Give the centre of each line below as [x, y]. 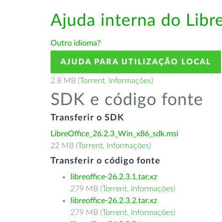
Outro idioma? [76, 43]
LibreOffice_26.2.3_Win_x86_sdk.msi [114, 134]
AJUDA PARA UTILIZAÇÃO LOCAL [136, 62]
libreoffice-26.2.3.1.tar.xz [114, 177]
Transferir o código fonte [106, 161]
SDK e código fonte [127, 100]
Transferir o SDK [87, 118]
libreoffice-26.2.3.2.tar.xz [114, 201]
